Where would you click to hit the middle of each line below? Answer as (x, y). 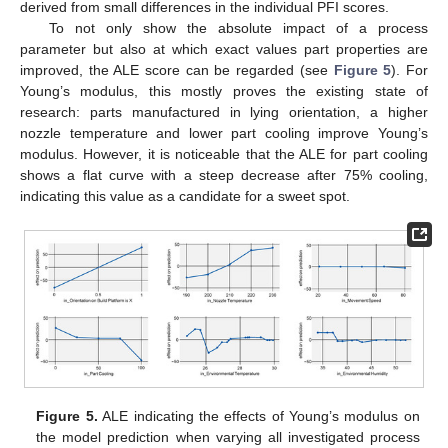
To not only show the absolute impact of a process (238, 28)
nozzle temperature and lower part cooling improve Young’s (224, 133)
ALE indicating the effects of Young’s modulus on (258, 415)
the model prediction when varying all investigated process (228, 436)
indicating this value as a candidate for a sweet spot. (185, 196)
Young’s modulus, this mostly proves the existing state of (224, 91)
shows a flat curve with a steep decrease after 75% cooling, (224, 175)
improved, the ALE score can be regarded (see (177, 70)
